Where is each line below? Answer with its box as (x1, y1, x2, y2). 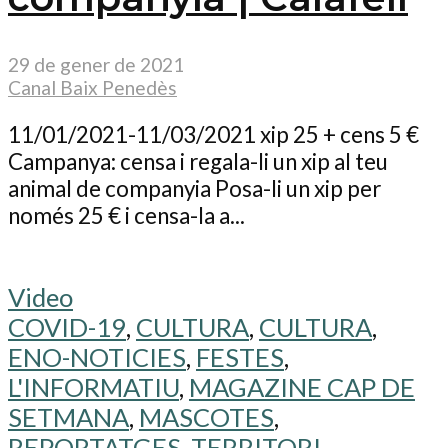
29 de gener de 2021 (8, 52, 184, 76)
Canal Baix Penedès (8, 75, 177, 99)
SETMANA (8, 401, 129, 432)
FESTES (196, 341, 284, 372)
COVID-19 (8, 311, 126, 342)
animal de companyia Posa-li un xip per (8, 175, 381, 203)
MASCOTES (139, 401, 274, 432)
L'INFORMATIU (8, 371, 179, 402)
